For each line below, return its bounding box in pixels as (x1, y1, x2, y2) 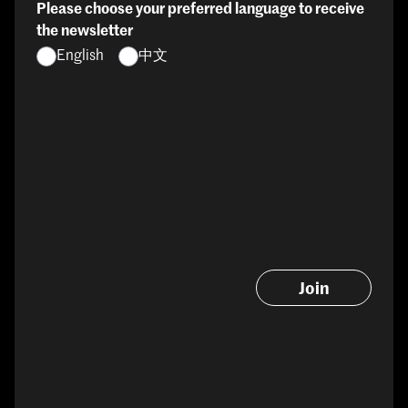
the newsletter (36, 24, 133, 39)
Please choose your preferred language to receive (36, 2, 364, 17)
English (56, 48, 104, 64)
